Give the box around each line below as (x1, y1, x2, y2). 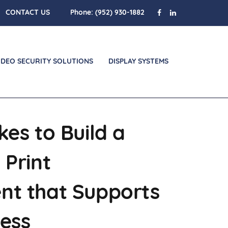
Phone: (70, 9, 96, 17)
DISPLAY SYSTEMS (108, 58, 168, 66)
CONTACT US (6, 9, 50, 17)
